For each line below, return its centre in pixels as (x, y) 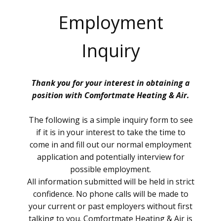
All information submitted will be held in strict (110, 182)
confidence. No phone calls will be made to (110, 194)
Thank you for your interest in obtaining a (110, 83)
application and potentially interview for (110, 157)
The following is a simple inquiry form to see (110, 120)
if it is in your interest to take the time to (110, 132)
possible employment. (110, 169)
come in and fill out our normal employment (110, 145)
